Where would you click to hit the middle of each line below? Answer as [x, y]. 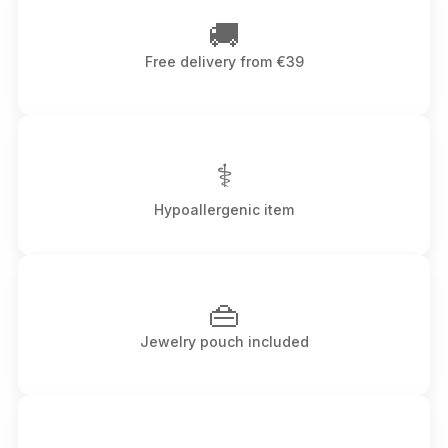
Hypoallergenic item [224, 210]
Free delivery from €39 [224, 61]
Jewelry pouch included [224, 341]
